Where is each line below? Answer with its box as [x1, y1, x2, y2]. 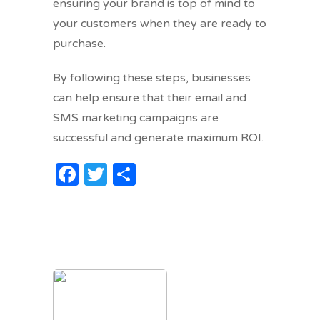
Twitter [107, 161, 185, 189]
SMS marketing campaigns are [53, 111, 219, 126]
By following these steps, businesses [53, 71, 251, 86]
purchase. [53, 36, 106, 51]
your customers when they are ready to [53, 16, 266, 31]
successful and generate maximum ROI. [53, 131, 264, 146]
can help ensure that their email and [53, 91, 246, 106]
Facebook [79, 161, 186, 189]
